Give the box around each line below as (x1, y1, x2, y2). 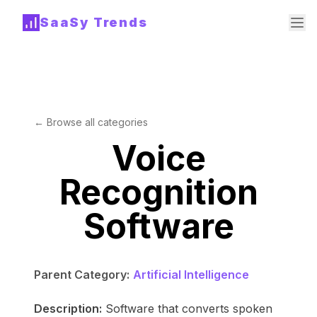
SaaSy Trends (40, 15, 148, 30)
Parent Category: (34, 267, 129, 282)
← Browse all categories (34, 116, 148, 128)
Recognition (59, 171, 258, 213)
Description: (34, 301, 102, 316)
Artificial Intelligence (133, 267, 249, 282)
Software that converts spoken (105, 301, 272, 316)
